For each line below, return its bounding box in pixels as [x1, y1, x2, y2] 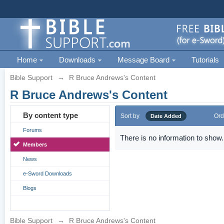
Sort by [120, 112, 140, 119]
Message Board [117, 55, 172, 64]
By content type [23, 111, 78, 119]
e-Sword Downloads [23, 170, 72, 176]
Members [23, 141, 47, 147]
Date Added [150, 113, 182, 119]
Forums [23, 127, 42, 133]
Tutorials [191, 55, 219, 64]
